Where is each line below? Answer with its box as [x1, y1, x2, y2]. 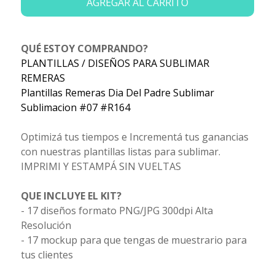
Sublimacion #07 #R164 [20, 100, 130, 114]
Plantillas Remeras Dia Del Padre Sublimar [20, 85, 214, 99]
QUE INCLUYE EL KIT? [20, 188, 122, 203]
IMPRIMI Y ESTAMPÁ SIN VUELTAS [20, 159, 181, 173]
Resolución [20, 218, 71, 232]
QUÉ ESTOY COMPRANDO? [20, 41, 148, 55]
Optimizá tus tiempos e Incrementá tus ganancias [20, 130, 249, 144]
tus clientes [20, 247, 73, 261]
